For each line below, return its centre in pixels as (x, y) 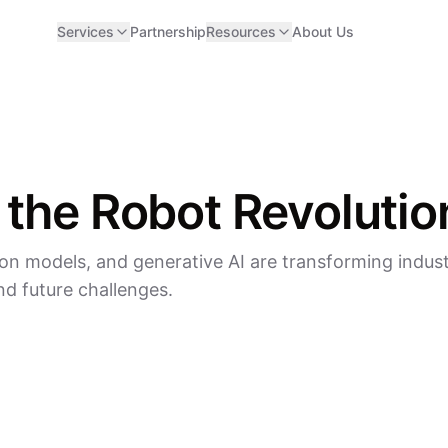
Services (85, 31)
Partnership (167, 31)
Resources (240, 31)
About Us (322, 31)
